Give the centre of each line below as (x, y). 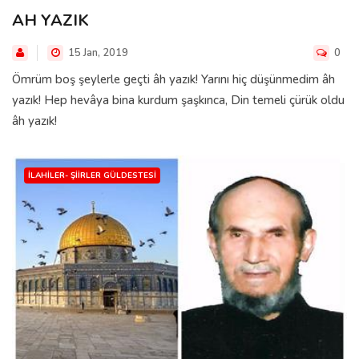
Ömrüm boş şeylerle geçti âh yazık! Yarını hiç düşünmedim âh (173, 79)
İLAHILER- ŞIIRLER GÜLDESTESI (92, 175)
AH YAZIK (50, 20)
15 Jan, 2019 (97, 52)
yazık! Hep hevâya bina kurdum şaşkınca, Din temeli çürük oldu (178, 100)
